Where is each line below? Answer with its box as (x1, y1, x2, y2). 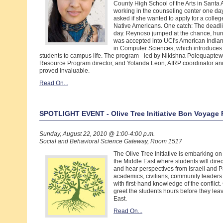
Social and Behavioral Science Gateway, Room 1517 (39, 138, 182, 145)
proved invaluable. (39, 67, 90, 74)
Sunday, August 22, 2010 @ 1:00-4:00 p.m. (39, 130, 155, 137)
